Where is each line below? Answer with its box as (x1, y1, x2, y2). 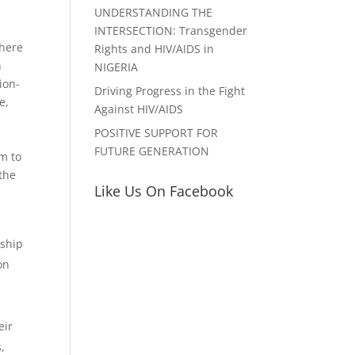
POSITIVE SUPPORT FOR (94, 125, 219, 140)
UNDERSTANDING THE (94, 5, 213, 20)
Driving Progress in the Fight (94, 83, 246, 98)
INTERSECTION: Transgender (94, 23, 248, 38)
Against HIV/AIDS (94, 101, 184, 116)
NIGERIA (94, 59, 139, 74)
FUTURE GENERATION (94, 143, 210, 158)
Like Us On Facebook (94, 181, 234, 200)
